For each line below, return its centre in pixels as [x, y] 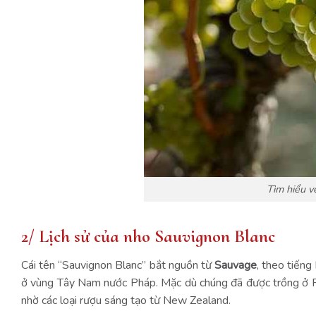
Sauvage [236, 265]
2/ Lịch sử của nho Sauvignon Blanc [150, 236]
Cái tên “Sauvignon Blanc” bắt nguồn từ [118, 265]
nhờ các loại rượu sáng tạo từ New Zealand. [127, 300]
